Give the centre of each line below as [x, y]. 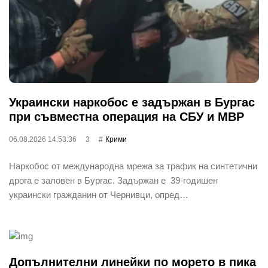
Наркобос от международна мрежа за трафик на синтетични [133, 166]
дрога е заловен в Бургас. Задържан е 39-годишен [113, 180]
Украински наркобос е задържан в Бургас [132, 102]
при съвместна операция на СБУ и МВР [127, 116]
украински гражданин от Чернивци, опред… [99, 194]
